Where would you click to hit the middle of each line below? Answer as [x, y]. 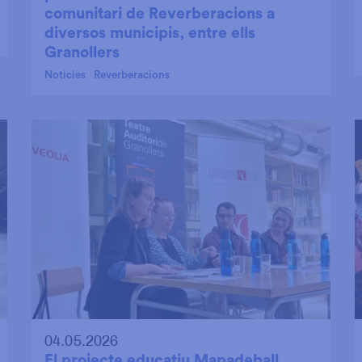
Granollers [82, 53]
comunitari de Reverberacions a [160, 14]
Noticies [65, 76]
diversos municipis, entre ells [150, 34]
